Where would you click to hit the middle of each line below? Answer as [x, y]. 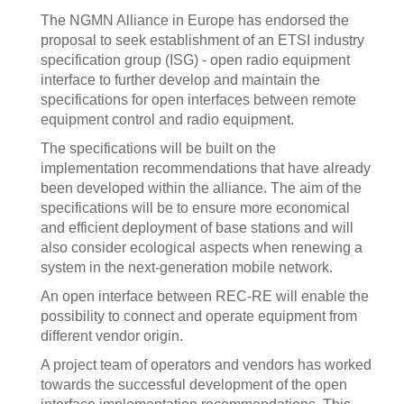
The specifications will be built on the [158, 148]
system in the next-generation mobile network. [187, 267]
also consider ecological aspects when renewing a [202, 248]
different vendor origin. [112, 336]
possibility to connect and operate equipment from [199, 316]
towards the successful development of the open [194, 385]
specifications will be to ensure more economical [195, 208]
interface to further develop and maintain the [180, 80]
